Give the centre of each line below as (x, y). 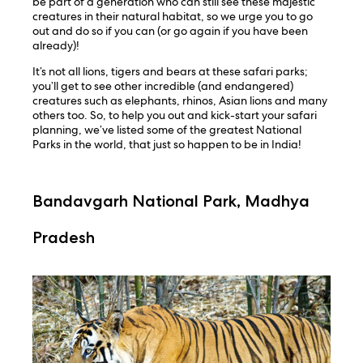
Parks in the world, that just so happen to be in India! (167, 145)
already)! (56, 46)
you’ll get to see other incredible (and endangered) (163, 86)
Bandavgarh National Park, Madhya (171, 201)
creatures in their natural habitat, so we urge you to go (173, 17)
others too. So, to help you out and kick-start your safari (175, 115)
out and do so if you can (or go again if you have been (171, 31)
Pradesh (64, 237)
